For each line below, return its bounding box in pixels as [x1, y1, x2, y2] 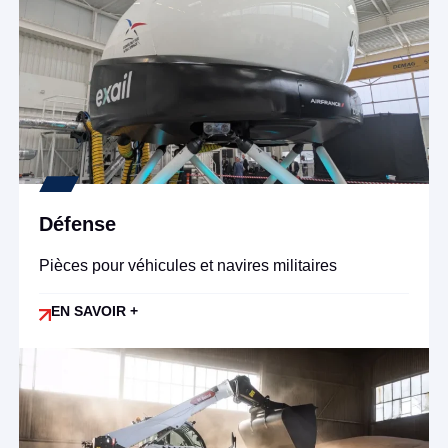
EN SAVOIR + [50, 302, 138, 319]
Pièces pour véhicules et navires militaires [38, 257, 337, 275]
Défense [38, 213, 116, 236]
